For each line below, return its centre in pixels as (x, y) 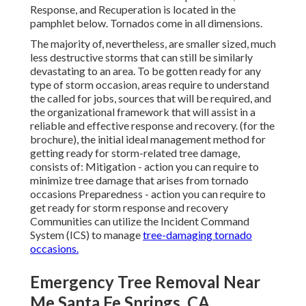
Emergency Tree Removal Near (145, 282)
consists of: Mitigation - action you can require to (144, 167)
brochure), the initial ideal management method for (148, 139)
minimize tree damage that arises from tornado (139, 180)
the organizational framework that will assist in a (143, 112)
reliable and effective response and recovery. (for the (152, 126)
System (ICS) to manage (86, 235)
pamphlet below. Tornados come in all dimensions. (146, 23)
